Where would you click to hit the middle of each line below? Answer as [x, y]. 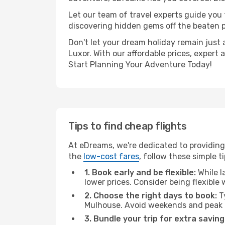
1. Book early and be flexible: [140, 173]
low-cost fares [111, 156]
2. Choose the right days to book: [151, 196]
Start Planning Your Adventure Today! [140, 65]
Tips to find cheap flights [128, 126]
